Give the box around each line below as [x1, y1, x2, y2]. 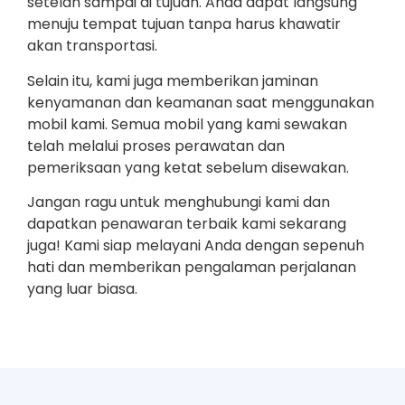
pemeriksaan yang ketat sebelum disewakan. [27, 156, 349, 178]
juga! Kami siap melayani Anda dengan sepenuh [27, 235, 364, 257]
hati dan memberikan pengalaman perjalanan [27, 257, 356, 278]
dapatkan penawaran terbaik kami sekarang [27, 213, 346, 235]
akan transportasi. [27, 35, 157, 57]
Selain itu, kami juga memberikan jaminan [27, 70, 318, 91]
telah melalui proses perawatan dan [27, 135, 285, 156]
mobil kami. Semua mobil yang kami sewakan [27, 113, 347, 135]
